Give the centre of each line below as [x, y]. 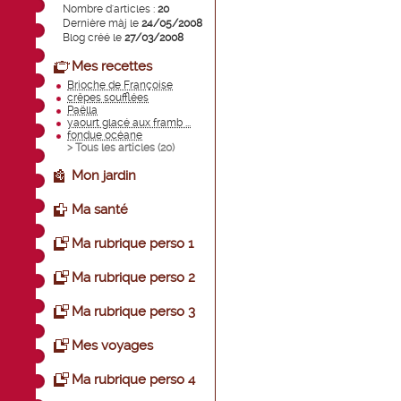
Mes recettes [112, 66]
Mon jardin [104, 175]
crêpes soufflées [108, 98]
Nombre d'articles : [110, 9]
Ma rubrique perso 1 [132, 243]
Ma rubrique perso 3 [133, 311]
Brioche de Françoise [120, 85]
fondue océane [105, 135]
